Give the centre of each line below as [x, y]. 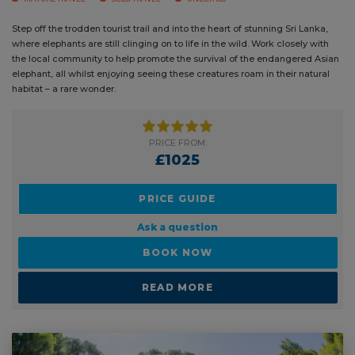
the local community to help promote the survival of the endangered [162, 81]
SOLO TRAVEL [136, 21]
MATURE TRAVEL [54, 21]
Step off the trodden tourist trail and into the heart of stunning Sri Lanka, [170, 51]
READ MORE [172, 309]
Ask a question [172, 250]
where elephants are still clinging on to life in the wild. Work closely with [170, 66]
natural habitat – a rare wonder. [80, 111]
